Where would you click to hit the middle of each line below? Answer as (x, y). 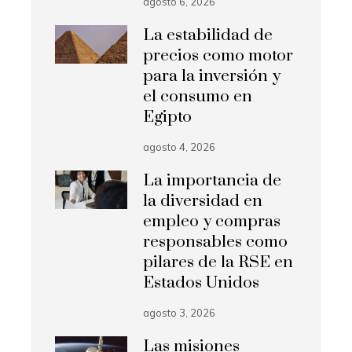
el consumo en (198, 97)
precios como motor (218, 56)
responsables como (216, 242)
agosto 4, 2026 (180, 147)
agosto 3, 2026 (180, 313)
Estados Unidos (202, 283)
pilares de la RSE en (218, 263)
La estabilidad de (208, 36)
